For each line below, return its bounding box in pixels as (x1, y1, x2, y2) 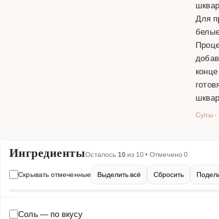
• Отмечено (144, 150, 184, 159)
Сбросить (153, 170, 184, 179)
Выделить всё (97, 170, 141, 179)
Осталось (85, 150, 118, 159)
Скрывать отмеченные (18, 170, 91, 179)
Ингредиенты (9, 146, 86, 160)
